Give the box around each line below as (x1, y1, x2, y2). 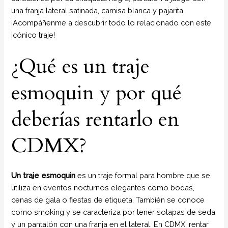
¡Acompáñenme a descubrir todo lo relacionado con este (11, 18, 212, 27)
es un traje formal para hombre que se (75, 170, 211, 180)
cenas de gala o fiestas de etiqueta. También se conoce (11, 195, 205, 204)
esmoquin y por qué (11, 78, 182, 107)
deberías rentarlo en (11, 105, 180, 133)
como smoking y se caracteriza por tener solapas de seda (11, 207, 216, 216)
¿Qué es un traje (11, 52, 150, 80)
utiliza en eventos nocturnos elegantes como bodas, (11, 183, 195, 192)
